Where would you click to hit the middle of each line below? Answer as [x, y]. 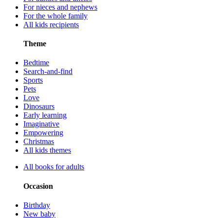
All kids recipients [51, 24]
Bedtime [36, 63]
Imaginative [41, 124]
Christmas [39, 142]
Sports [33, 80]
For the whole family [55, 16]
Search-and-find [48, 72]
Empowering [43, 133]
